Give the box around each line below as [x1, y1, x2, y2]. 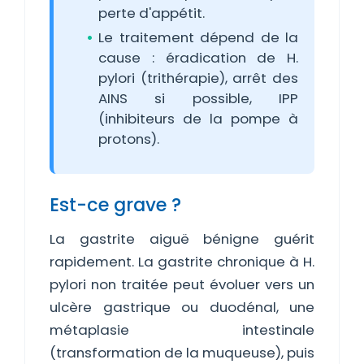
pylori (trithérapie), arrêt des [98, 68, 298, 88]
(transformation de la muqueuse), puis [50, 343, 314, 362]
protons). [98, 129, 159, 149]
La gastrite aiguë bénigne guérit [50, 229, 314, 249]
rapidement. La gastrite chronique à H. [50, 252, 314, 271]
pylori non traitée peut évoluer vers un [50, 275, 314, 294]
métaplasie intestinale [50, 320, 314, 340]
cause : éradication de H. [98, 48, 298, 67]
